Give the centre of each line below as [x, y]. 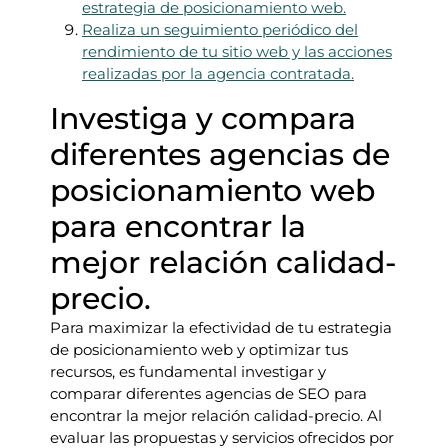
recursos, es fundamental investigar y [188, 371]
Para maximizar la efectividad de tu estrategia [221, 327]
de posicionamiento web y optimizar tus [199, 349]
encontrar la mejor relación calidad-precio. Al [216, 415]
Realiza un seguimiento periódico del [220, 29]
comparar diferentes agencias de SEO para [208, 393]
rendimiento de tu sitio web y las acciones [237, 51]
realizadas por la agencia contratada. [218, 73]
